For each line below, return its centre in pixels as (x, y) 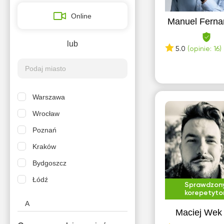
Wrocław (46, 113)
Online (81, 16)
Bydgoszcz (50, 163)
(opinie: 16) (205, 49)
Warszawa (49, 97)
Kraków (44, 146)
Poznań (45, 130)
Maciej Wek (199, 212)
